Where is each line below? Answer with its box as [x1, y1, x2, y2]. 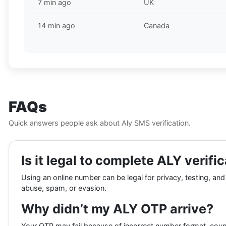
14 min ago [38, 21, 75, 30]
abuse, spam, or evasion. [21, 184, 106, 193]
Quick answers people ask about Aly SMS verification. [9, 119, 191, 128]
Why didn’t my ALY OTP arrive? [21, 201, 213, 217]
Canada [144, 21, 169, 30]
